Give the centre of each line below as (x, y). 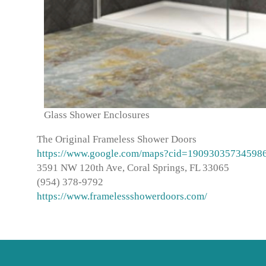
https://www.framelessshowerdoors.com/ (122, 196)
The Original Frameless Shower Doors (117, 139)
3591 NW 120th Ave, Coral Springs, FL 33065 (133, 168)
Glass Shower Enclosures (96, 115)
